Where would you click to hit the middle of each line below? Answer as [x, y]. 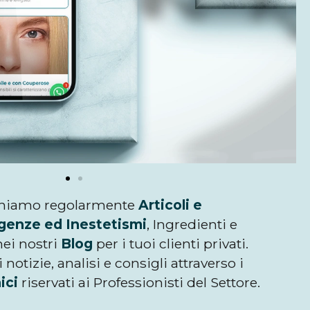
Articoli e [170, 204]
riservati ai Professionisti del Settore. [139, 282]
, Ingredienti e [192, 224]
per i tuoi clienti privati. [172, 243]
